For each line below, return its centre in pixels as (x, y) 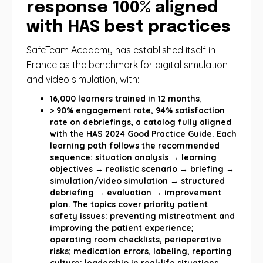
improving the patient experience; (122, 228)
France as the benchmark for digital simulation (127, 65)
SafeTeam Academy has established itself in (121, 50)
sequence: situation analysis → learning (133, 157)
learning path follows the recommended (135, 146)
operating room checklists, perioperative (136, 240)
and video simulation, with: (83, 79)
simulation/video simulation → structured (137, 181)
